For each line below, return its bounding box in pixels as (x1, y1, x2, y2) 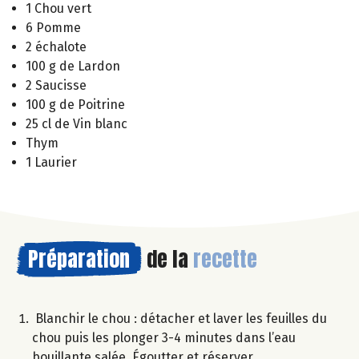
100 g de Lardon (26, 58, 120, 75)
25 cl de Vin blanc (26, 116, 127, 132)
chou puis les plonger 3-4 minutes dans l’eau (32, 330, 296, 346)
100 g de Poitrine (26, 97, 125, 113)
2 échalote (26, 39, 87, 55)
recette (193, 243, 257, 276)
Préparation (28, 243, 130, 276)
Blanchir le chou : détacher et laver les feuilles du (32, 311, 327, 327)
